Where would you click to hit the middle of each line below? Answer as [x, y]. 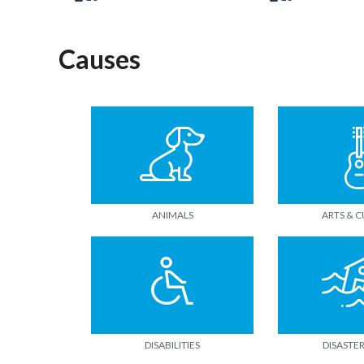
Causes [100, 59]
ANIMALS [172, 215]
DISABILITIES [172, 345]
